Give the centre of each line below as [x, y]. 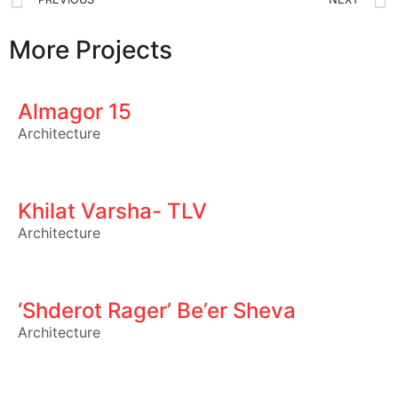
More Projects [91, 50]
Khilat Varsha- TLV [112, 211]
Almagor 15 [75, 111]
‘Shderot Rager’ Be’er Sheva [157, 310]
